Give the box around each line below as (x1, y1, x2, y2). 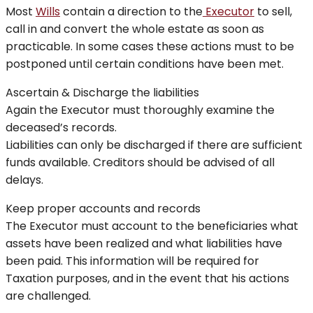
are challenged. (6, 288, 91, 305)
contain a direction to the (60, 3, 203, 20)
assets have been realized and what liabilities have (6, 235, 282, 252)
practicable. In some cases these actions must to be (6, 38, 294, 55)
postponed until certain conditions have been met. (6, 56, 284, 73)
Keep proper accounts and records (6, 201, 201, 217)
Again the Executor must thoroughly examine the (6, 102, 275, 119)
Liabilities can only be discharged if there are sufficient (6, 137, 303, 154)
